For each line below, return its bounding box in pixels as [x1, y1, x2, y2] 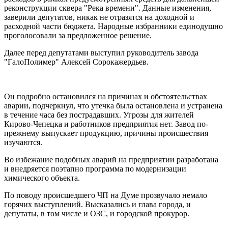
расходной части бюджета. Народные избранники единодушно [4, 21, 223, 31]
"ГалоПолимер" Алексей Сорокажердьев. [4, 57, 149, 66]
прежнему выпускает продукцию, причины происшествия [4, 128, 208, 137]
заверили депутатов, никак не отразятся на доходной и [4, 12, 194, 21]
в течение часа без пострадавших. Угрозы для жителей [4, 110, 194, 119]
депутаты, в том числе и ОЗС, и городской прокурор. [4, 209, 189, 218]
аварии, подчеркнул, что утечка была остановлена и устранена [4, 101, 222, 110]
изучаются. [4, 137, 42, 147]
